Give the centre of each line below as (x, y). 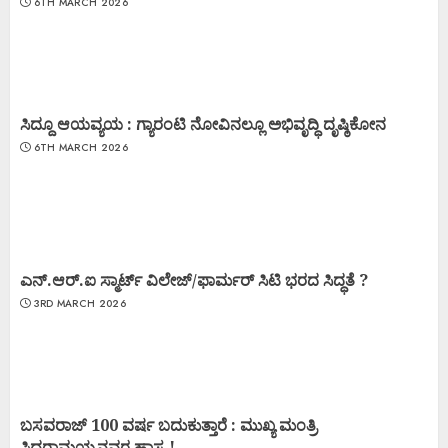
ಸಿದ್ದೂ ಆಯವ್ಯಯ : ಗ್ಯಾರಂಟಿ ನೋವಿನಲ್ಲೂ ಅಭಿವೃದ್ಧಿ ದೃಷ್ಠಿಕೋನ (203, 123)
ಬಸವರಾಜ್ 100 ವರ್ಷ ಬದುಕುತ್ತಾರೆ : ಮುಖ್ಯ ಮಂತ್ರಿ (168, 424)
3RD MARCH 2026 (79, 303)
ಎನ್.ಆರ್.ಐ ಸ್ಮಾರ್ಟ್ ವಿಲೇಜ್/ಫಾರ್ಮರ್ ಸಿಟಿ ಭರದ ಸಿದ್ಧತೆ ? (194, 279)
